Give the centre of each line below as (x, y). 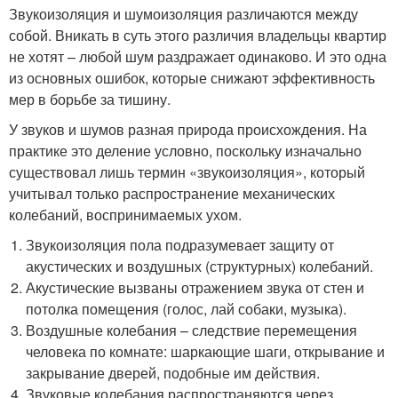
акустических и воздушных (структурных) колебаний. (200, 266)
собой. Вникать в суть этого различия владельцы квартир (198, 35)
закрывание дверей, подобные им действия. (173, 372)
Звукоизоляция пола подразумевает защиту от (180, 244)
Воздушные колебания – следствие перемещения (192, 330)
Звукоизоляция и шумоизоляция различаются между (183, 13)
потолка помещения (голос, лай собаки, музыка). (187, 308)
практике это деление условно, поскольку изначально (185, 150)
